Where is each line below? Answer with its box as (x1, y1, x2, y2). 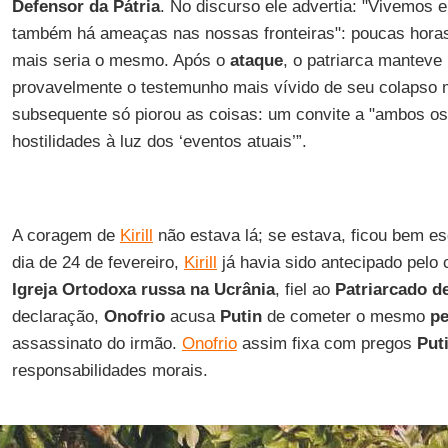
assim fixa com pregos (236, 334, 417, 353)
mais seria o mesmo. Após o (11, 51, 230, 70)
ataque (229, 51, 283, 70)
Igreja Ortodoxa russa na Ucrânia (11, 280, 275, 299)
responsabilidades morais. (11, 361, 208, 380)
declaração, (11, 307, 104, 326)
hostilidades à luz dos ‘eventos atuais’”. (11, 132, 307, 151)
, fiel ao (274, 280, 335, 299)
